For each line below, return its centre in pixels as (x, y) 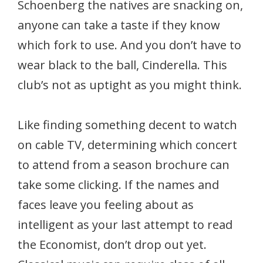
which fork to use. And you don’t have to (129, 45)
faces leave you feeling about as (106, 204)
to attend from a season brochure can (124, 164)
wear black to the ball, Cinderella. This (122, 65)
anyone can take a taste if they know (119, 25)
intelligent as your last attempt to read (125, 224)
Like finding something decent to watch (127, 124)
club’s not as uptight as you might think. (130, 85)
